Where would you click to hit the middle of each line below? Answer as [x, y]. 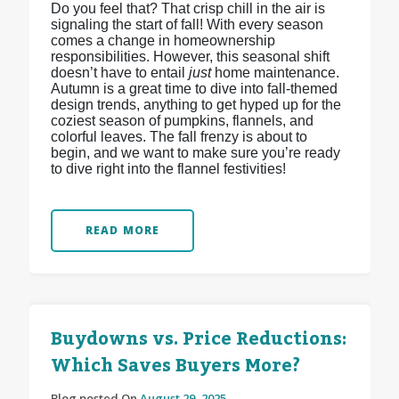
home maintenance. [277, 73]
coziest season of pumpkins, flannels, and [182, 121]
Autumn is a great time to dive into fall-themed [194, 89]
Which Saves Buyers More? [175, 366]
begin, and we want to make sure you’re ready [195, 153]
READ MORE [122, 231]
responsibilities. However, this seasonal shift [190, 57]
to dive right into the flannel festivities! [168, 169]
